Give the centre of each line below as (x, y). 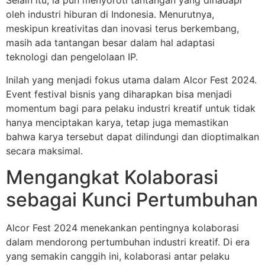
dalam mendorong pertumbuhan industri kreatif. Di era (128, 242)
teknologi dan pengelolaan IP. (72, 57)
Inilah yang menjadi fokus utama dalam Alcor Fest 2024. (131, 80)
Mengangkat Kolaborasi (112, 177)
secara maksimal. (44, 151)
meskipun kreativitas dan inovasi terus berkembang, (122, 29)
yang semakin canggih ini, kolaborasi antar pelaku (118, 256)
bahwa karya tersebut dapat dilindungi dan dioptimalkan (132, 136)
